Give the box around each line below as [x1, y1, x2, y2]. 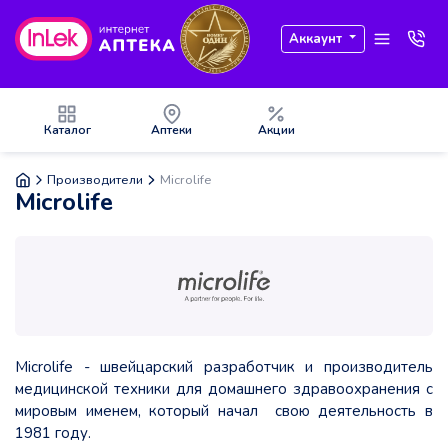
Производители [47, 170, 144, 189]
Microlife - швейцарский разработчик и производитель [15, 357, 433, 378]
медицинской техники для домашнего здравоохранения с [15, 379, 433, 400]
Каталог [43, 122, 91, 138]
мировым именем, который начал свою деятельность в [15, 401, 433, 422]
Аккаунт [289, 29, 343, 48]
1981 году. [15, 423, 91, 444]
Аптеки [151, 122, 193, 138]
